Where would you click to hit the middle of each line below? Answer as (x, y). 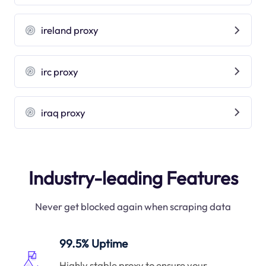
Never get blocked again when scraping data (133, 207)
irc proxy (60, 71)
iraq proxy (64, 112)
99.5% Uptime (94, 244)
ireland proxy (70, 30)
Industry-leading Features (133, 178)
